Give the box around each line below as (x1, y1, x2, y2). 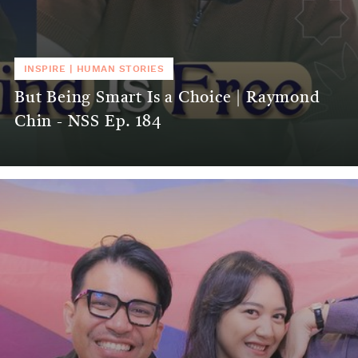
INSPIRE (24, 64, 66, 74)
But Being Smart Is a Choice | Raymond (14, 90, 320, 107)
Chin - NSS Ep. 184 (14, 114, 162, 131)
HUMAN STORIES (76, 64, 165, 74)
